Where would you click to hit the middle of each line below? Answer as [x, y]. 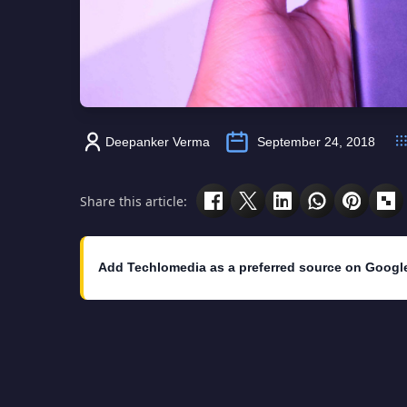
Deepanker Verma [158, 142]
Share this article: [134, 201]
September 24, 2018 [316, 142]
